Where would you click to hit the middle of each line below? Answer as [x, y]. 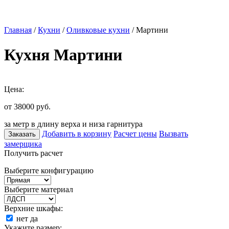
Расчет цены [135, 133]
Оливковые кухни [98, 30]
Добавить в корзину [77, 133]
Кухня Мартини [63, 55]
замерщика [23, 144]
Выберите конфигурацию [49, 170]
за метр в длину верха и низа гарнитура [73, 124]
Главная [18, 30]
